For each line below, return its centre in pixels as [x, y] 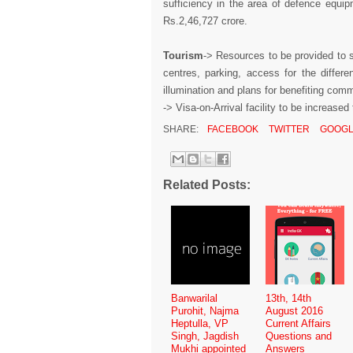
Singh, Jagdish [205, 336]
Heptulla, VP [200, 323]
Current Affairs [298, 323]
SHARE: [182, 129]
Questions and [299, 336]
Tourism [183, 56]
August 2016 [294, 310]
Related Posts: [207, 184]
